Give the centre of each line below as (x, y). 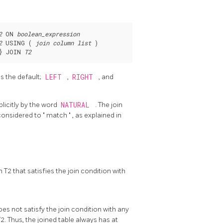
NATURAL (77, 105)
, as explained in (97, 115)
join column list (63, 43)
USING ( (19, 43)
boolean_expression (48, 34)
